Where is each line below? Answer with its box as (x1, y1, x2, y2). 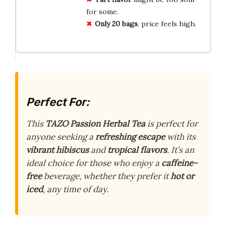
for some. (86, 7, 119, 16)
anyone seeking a (26, 131, 95, 143)
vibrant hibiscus (26, 144, 89, 156)
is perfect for (145, 118, 198, 130)
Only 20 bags (94, 19, 138, 28)
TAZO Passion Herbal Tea (45, 118, 145, 130)
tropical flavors (107, 144, 167, 156)
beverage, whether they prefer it (42, 171, 171, 182)
